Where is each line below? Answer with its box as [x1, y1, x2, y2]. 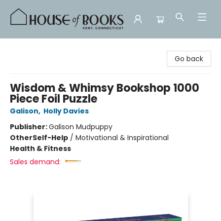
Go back [175, 54, 203, 64]
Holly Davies [43, 106, 89, 116]
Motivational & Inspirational [75, 133, 169, 143]
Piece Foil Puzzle [10, 91, 97, 107]
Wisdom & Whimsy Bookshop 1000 [10, 80, 199, 96]
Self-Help [33, 133, 68, 143]
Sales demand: [10, 157, 61, 167]
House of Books [7, 43, 60, 53]
